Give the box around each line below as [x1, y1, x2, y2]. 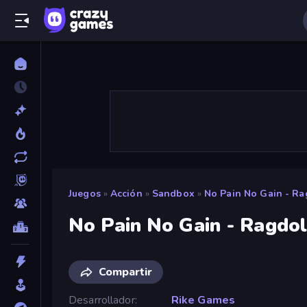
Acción [110, 187, 143, 200]
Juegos [69, 187, 101, 200]
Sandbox [151, 187, 195, 200]
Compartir [99, 264, 152, 280]
